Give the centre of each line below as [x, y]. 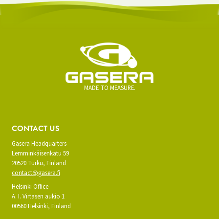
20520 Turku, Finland [39, 164]
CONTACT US [36, 130]
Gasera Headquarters [39, 144]
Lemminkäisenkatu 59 [40, 154]
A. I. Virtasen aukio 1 [38, 197]
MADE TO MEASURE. [109, 88]
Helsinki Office [30, 187]
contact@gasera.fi [36, 173]
